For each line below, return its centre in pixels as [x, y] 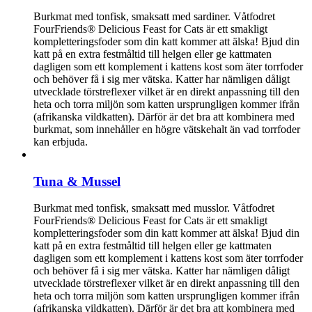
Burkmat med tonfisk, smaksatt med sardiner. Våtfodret [154, 16]
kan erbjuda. [63, 142]
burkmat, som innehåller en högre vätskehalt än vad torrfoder [167, 129]
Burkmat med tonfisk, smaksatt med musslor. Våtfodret [154, 208]
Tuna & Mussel [77, 181]
